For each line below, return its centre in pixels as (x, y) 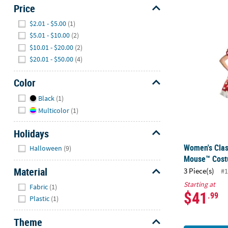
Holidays (31, 133)
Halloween (46, 148)
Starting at (200, 184)
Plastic (40, 199)
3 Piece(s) (199, 171)
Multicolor (53, 110)
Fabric (39, 187)
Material (30, 172)
